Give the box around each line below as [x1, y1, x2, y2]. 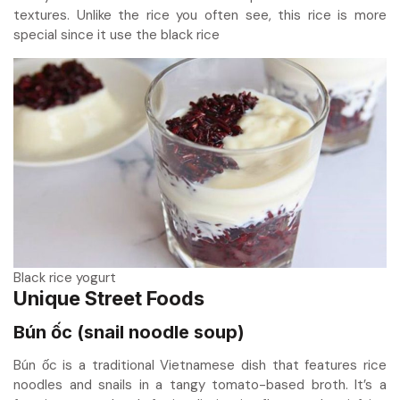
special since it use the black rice [13, 26, 220, 45]
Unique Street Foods [13, 287, 204, 311]
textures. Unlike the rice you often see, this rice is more [13, 6, 387, 25]
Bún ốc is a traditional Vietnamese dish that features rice [13, 356, 387, 375]
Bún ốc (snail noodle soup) [13, 321, 245, 344]
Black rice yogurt [13, 269, 116, 287]
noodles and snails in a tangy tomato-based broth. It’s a [13, 376, 387, 395]
